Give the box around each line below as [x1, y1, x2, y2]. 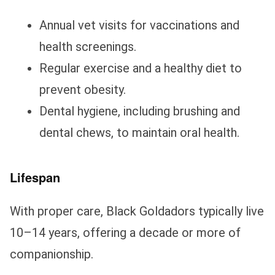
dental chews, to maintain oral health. [39, 125, 239, 141]
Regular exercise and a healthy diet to [39, 61, 242, 76]
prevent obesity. [39, 82, 126, 98]
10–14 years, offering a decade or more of [10, 225, 241, 240]
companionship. [10, 246, 93, 261]
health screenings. [39, 39, 136, 55]
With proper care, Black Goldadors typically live [10, 203, 264, 219]
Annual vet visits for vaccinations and [39, 18, 239, 33]
